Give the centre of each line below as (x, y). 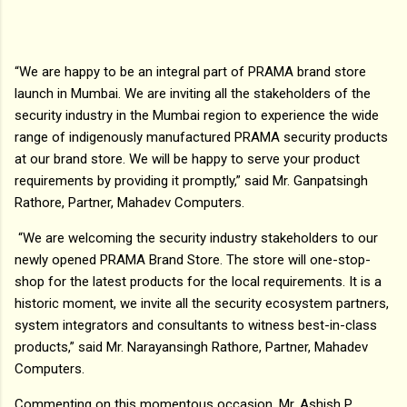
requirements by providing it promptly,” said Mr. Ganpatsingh (191, 180)
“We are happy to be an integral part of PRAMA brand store (190, 71)
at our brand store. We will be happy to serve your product (187, 159)
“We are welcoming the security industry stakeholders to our (196, 238)
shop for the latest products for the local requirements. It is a (198, 281)
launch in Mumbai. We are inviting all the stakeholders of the (193, 93)
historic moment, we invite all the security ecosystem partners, (202, 303)
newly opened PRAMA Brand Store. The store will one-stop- (193, 259)
